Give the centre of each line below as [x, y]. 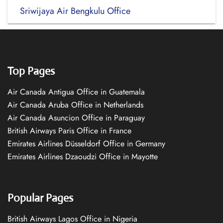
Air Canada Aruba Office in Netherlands [75, 105]
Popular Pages [40, 198]
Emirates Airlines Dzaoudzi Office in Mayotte [83, 157]
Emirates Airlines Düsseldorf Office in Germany [86, 144]
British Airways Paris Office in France [69, 131]
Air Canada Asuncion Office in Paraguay [76, 118]
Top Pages [31, 71]
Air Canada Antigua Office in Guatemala [76, 92]
